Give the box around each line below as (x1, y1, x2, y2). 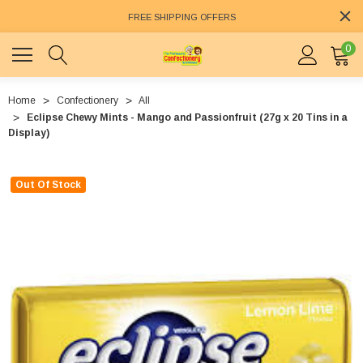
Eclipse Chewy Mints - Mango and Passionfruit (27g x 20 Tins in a (27, 112, 348, 124)
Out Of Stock (15, 179, 81, 191)
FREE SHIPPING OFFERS (127, 12, 236, 23)
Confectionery (57, 95, 118, 107)
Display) (8, 127, 49, 139)
